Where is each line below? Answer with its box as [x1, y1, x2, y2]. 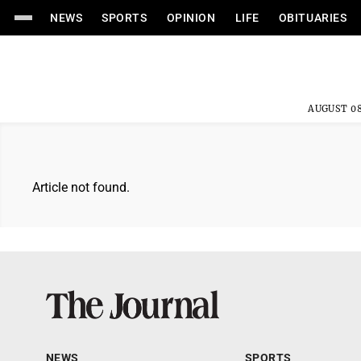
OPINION [166, 11, 216, 24]
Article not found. [32, 180, 130, 195]
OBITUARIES [278, 11, 347, 24]
